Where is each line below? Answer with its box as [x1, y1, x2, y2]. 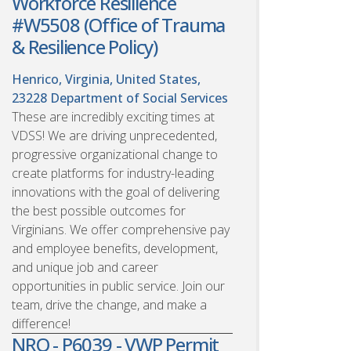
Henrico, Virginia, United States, [12, 70, 201, 88]
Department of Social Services [50, 89, 228, 107]
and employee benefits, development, [12, 239, 218, 257]
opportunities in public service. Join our [12, 277, 225, 295]
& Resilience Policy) [12, 33, 158, 60]
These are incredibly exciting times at [12, 107, 215, 125]
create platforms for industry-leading [12, 164, 214, 182]
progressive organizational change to [12, 145, 218, 163]
